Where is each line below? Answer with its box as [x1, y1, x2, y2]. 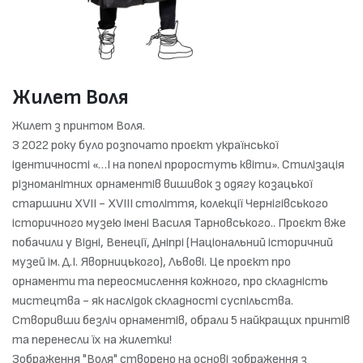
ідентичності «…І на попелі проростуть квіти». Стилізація [12, 157, 344, 173]
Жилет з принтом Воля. [12, 118, 145, 135]
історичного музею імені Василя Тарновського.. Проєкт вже [12, 216, 346, 232]
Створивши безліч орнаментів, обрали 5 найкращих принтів [12, 313, 350, 329]
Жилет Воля [12, 85, 129, 111]
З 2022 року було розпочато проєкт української [12, 138, 279, 154]
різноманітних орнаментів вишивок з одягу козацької [12, 177, 313, 193]
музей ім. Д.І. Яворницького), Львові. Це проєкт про [12, 254, 291, 271]
